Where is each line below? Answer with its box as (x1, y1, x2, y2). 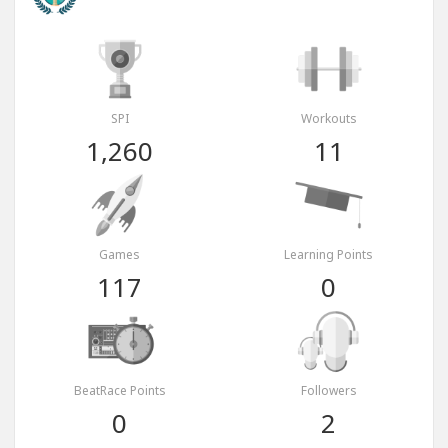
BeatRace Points (73, 382, 166, 400)
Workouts (300, 110, 357, 128)
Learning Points (284, 246, 373, 264)
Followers (300, 382, 357, 400)
